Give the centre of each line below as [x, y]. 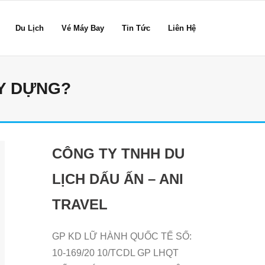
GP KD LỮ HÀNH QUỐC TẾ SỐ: [122, 237]
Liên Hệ [182, 28]
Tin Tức [136, 28]
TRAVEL [80, 204]
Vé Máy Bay [83, 28]
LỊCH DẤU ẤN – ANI [118, 179]
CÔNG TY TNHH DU [119, 153]
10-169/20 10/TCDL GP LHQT [116, 253]
